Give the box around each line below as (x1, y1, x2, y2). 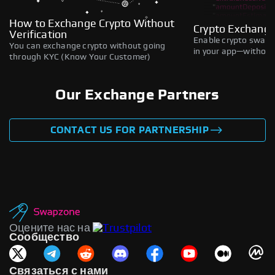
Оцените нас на (9, 222, 90, 234)
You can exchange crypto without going (9, 41, 166, 50)
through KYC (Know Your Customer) (9, 52, 151, 61)
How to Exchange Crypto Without (9, 18, 174, 29)
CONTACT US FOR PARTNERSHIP (50, 125, 209, 135)
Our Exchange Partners (55, 87, 220, 103)
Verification (9, 29, 68, 41)
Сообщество (9, 231, 79, 243)
